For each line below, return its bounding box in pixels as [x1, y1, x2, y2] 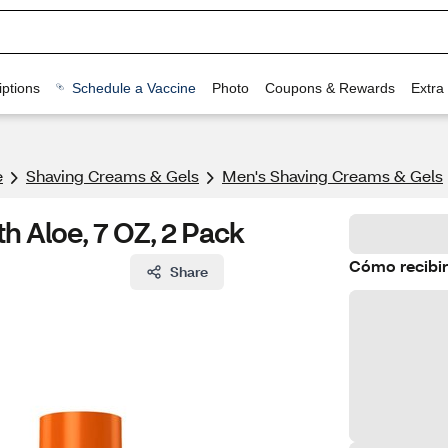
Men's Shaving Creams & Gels [222, 165, 443, 186]
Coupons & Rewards [264, 79, 395, 96]
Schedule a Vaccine [71, 79, 196, 96]
